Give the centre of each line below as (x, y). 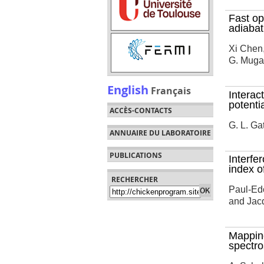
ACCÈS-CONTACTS (141, 111)
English (128, 89)
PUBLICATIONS (136, 155)
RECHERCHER (135, 180)
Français (171, 90)
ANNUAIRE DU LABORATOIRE (160, 133)
